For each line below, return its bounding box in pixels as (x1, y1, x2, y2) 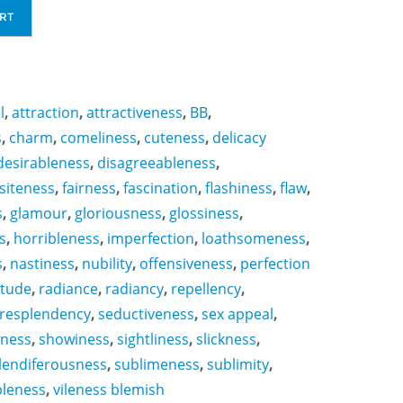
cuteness (144, 127, 205, 148)
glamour (10, 202, 67, 223)
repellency (171, 278, 241, 299)
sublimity (207, 354, 269, 374)
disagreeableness (97, 152, 216, 173)
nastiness (10, 253, 75, 273)
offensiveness (139, 253, 233, 273)
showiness (39, 328, 110, 349)
